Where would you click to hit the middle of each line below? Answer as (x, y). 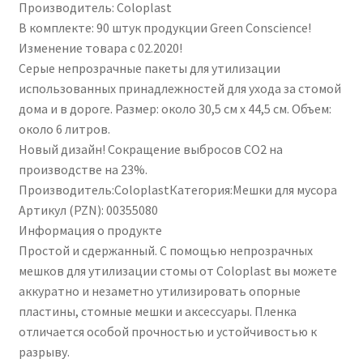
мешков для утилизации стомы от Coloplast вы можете (177, 270)
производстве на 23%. (83, 169)
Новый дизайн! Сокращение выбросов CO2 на (150, 149)
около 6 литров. (64, 128)
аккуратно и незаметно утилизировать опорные (159, 290)
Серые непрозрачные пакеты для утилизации (149, 68)
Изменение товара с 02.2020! (100, 47)
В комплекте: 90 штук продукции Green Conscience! (164, 27)
